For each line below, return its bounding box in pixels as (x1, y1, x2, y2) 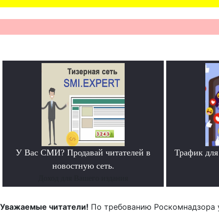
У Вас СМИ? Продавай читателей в (16, 147, 151, 157)
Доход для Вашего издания (38, 174, 128, 182)
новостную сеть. (52, 160, 114, 171)
